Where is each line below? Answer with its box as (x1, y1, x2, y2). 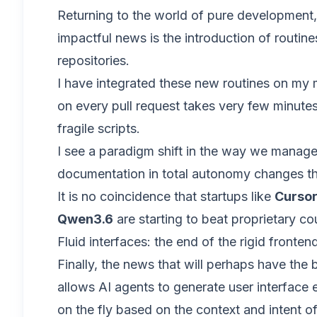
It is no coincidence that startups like (57, 189, 275, 204)
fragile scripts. (57, 121, 140, 136)
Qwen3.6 (57, 212, 113, 226)
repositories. (57, 53, 129, 68)
